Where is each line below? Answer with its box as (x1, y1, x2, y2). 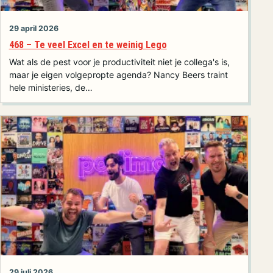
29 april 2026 (9, 23, 58, 33)
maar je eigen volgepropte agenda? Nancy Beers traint (9, 69, 228, 80)
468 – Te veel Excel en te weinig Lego (9, 39, 167, 51)
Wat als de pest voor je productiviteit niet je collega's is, (9, 57, 230, 68)
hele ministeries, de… (9, 82, 93, 93)
